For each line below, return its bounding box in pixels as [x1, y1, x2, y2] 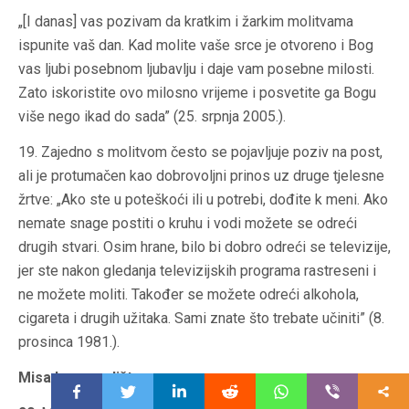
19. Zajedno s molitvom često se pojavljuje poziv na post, [18, 143, 383, 162]
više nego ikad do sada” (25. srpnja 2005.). [18, 108, 286, 126]
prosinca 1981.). [18, 333, 120, 351]
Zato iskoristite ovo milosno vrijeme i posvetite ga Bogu [18, 84, 376, 102]
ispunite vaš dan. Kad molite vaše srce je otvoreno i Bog [18, 37, 373, 55]
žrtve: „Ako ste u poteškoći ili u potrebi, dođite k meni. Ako [18, 191, 388, 209]
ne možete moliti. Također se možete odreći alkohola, [18, 286, 359, 304]
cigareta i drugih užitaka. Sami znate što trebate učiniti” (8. [18, 309, 384, 328]
